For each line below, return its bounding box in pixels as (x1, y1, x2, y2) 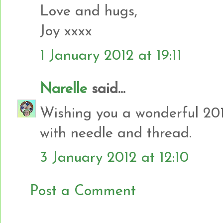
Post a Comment (30, 184, 136, 199)
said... (87, 82, 125, 97)
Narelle (40, 82, 87, 97)
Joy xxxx (40, 24, 92, 39)
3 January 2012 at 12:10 (40, 150, 189, 165)
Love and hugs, (40, 4, 137, 19)
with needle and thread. (40, 126, 192, 141)
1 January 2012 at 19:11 (40, 48, 182, 63)
